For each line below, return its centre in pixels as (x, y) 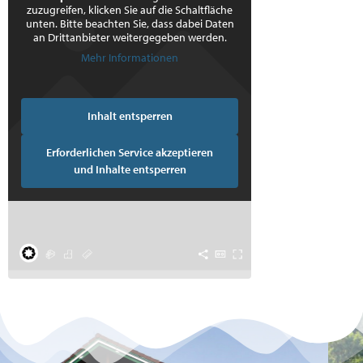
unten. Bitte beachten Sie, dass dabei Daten (130, 23)
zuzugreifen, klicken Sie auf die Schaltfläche (130, 10)
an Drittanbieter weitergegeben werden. (130, 37)
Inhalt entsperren (130, 116)
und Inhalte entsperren (130, 169)
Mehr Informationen (130, 58)
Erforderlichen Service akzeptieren (130, 152)
